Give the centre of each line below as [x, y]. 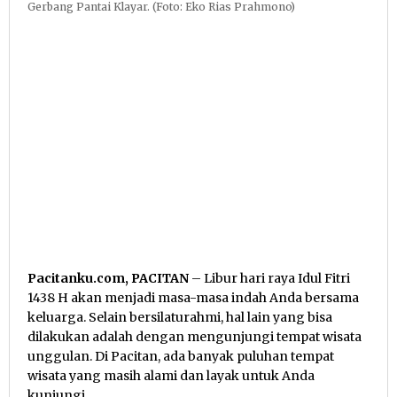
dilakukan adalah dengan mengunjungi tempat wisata [195, 337]
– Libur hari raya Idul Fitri [269, 279]
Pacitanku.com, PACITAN [108, 279]
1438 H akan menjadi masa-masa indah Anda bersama [193, 298]
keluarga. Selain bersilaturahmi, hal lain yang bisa [180, 318]
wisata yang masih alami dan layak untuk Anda [171, 376]
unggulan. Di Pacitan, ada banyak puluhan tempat [181, 357]
